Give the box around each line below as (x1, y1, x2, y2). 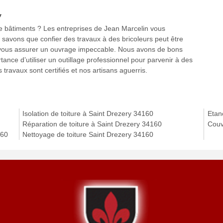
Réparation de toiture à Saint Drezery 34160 (22, 120, 162, 128)
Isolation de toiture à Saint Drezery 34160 (22, 110, 154, 118)
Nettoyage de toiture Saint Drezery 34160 (22, 130, 154, 139)
